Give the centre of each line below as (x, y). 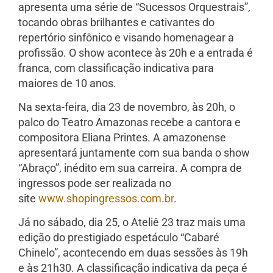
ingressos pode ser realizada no (95, 183)
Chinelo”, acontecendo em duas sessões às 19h (133, 253)
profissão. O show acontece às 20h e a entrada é (136, 52)
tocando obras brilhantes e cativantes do (116, 22)
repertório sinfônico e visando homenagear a (126, 37)
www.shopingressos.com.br (106, 198)
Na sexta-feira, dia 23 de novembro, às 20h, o (127, 107)
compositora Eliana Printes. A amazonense (122, 137)
